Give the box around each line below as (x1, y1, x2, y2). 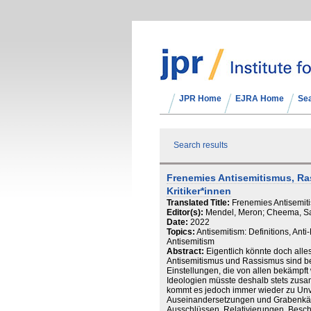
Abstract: (167, 246, 204, 256)
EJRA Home (235, 94, 284, 103)
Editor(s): (167, 208, 203, 217)
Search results (174, 140, 228, 150)
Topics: (167, 227, 195, 237)
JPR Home (179, 94, 221, 103)
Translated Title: (167, 198, 230, 208)
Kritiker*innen (167, 186, 231, 196)
